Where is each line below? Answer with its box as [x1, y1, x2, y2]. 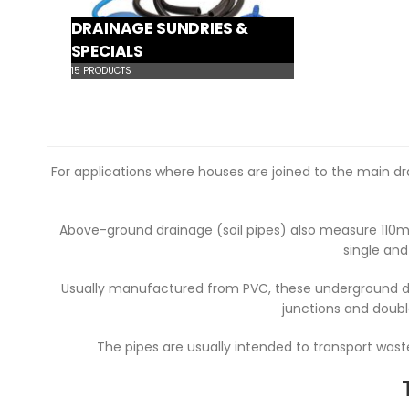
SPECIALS [70, 40, 144, 63]
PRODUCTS [79, 64, 131, 79]
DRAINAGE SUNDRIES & [70, 17, 249, 40]
